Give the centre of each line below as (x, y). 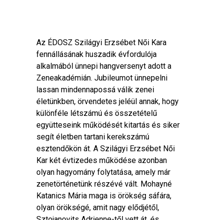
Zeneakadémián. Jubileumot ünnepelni (102, 78)
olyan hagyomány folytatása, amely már (103, 172)
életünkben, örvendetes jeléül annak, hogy (108, 101)
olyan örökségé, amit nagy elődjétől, (98, 207)
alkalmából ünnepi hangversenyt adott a (104, 66)
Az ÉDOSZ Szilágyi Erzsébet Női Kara (101, 42)
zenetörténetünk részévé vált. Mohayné (104, 184)
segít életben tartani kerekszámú (93, 137)
